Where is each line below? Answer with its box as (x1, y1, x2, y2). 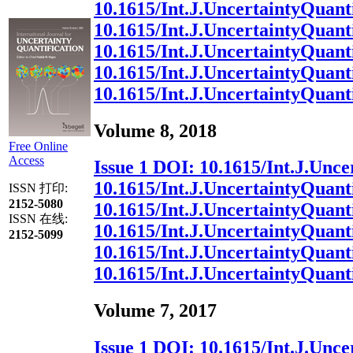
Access (9, 154, 44, 167)
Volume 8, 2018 (94, 120, 217, 141)
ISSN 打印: (9, 181, 68, 195)
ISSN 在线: (9, 212, 68, 225)
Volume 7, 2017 (94, 300, 217, 321)
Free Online (9, 139, 68, 153)
